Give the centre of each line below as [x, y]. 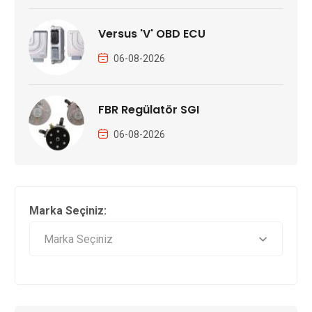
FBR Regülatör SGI [148, 109]
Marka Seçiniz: [68, 210]
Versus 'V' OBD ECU [151, 33]
